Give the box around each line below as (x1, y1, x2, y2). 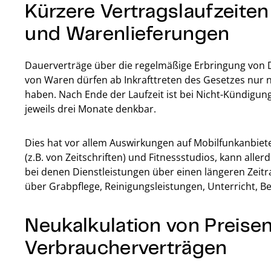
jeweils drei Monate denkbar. (25, 102, 157, 116)
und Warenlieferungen (25, 20, 230, 45)
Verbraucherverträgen (25, 234, 227, 259)
